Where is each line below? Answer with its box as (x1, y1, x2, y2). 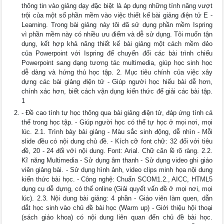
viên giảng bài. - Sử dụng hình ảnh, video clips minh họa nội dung (21, 166, 212, 174)
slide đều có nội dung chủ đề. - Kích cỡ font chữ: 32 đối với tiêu (21, 137, 212, 145)
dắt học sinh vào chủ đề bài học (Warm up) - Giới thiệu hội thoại (21, 204, 212, 212)
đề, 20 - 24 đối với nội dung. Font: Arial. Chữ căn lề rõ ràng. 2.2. (21, 147, 212, 155)
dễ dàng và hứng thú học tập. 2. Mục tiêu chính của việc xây (21, 68, 212, 76)
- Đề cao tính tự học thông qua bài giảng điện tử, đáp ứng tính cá (21, 109, 212, 117)
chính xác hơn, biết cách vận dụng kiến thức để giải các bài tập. (21, 87, 212, 95)
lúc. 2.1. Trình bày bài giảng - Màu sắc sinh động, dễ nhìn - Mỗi (21, 128, 212, 136)
